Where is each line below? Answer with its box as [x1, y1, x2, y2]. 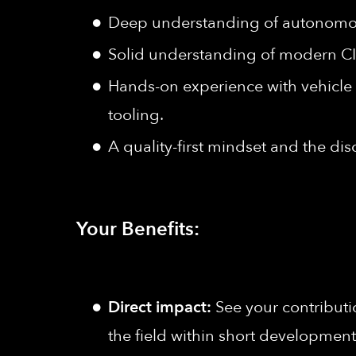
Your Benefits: [76, 215, 204, 242]
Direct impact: [108, 296, 215, 318]
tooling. [108, 103, 164, 126]
